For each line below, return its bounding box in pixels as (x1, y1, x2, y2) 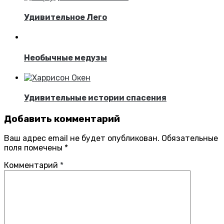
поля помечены (4, 143, 64, 153)
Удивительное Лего (24, 12, 107, 22)
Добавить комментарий (4, 113, 120, 124)
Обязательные (161, 133, 218, 143)
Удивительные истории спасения (24, 93, 166, 103)
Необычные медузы (24, 52, 107, 62)
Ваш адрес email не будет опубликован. (4, 133, 159, 143)
